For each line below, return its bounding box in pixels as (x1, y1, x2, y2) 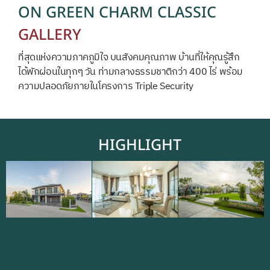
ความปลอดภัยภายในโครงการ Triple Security (18, 78, 193, 95)
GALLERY (18, 23, 81, 44)
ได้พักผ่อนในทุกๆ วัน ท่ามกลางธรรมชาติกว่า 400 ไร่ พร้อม (18, 63, 243, 80)
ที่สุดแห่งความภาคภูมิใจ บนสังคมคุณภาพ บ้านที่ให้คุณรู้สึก (18, 49, 240, 66)
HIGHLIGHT (98, 133, 181, 154)
